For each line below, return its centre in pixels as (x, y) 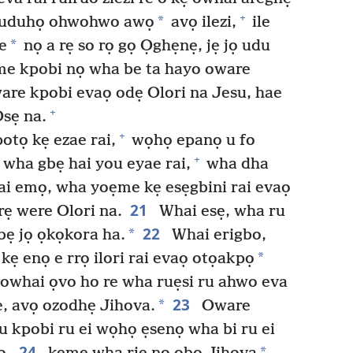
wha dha (235, 164)
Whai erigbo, (217, 235)
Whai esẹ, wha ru (220, 211)
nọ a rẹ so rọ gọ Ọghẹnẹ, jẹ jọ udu (145, 46)
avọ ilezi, (202, 22)
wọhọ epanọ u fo (191, 140)
